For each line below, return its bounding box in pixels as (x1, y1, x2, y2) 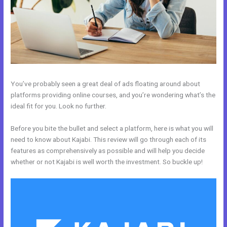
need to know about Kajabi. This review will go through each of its (11, 135, 207, 143)
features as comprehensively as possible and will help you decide (11, 146, 205, 155)
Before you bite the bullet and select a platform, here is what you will (11, 124, 214, 132)
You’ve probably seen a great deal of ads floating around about (11, 79, 201, 88)
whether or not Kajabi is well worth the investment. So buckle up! (11, 157, 203, 166)
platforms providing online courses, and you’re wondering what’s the (11, 90, 216, 99)
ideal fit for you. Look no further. (11, 101, 107, 110)
